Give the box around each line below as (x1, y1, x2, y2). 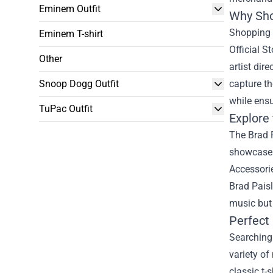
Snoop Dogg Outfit (39, 78, 119, 90)
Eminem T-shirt (39, 28, 103, 40)
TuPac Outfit (39, 103, 93, 115)
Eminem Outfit (39, 3, 101, 15)
